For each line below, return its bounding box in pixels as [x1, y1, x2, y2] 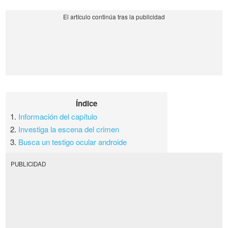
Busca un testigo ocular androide [18, 136, 127, 148]
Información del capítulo [18, 111, 98, 122]
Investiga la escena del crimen [18, 124, 120, 135]
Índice [76, 98, 98, 109]
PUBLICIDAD [10, 159, 46, 168]
